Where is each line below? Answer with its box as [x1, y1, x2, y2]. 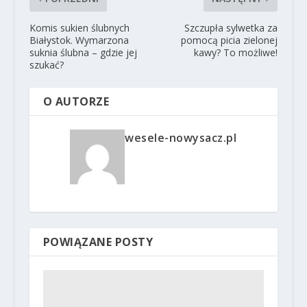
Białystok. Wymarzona [29, 34, 129, 47]
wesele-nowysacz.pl [125, 130, 237, 146]
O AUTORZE [42, 94, 110, 110]
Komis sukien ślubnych [29, 21, 130, 35]
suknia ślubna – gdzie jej [29, 46, 137, 60]
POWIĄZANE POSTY [42, 234, 153, 250]
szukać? [29, 58, 64, 72]
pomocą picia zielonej [181, 34, 278, 47]
